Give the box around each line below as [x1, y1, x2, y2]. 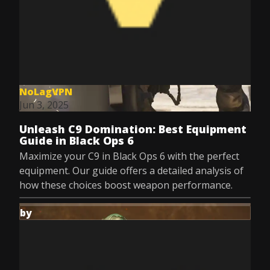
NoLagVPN [19, 85, 72, 98]
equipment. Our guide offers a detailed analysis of [19, 164, 243, 177]
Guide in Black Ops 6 [19, 133, 134, 148]
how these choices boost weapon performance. [19, 178, 233, 192]
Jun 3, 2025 [19, 98, 69, 111]
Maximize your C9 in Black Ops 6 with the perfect [19, 149, 239, 163]
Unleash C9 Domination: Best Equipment [19, 122, 246, 136]
